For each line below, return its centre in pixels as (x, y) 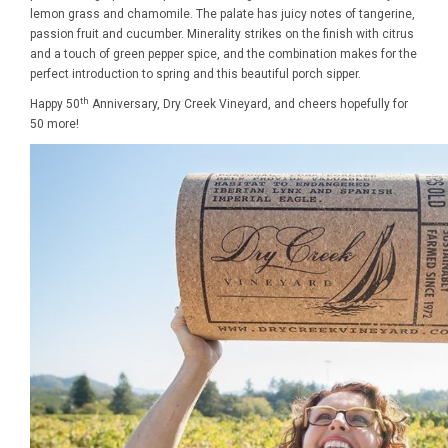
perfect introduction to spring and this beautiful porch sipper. (195, 74)
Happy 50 (55, 104)
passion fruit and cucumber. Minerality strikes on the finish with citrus (222, 34)
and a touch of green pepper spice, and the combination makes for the (223, 54)
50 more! (54, 124)
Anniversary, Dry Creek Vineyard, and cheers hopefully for (248, 104)
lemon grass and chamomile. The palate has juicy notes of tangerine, (222, 14)
